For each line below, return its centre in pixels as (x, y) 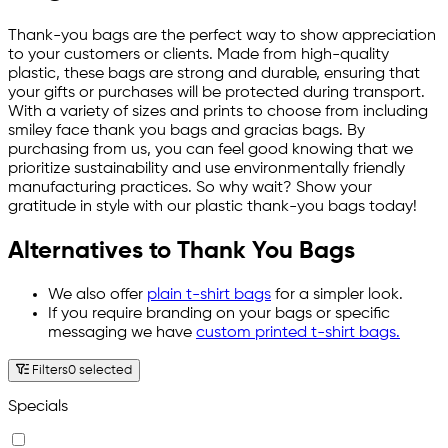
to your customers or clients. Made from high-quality (198, 54)
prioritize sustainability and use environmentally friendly (206, 168)
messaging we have (122, 333)
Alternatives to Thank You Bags (181, 251)
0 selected (100, 371)
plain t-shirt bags (209, 295)
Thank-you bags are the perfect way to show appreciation (222, 35)
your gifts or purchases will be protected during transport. (216, 92)
